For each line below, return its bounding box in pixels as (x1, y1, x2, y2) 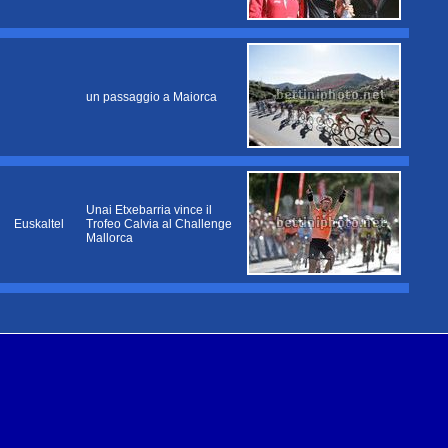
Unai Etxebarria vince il (86, 203, 212, 217)
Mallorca (86, 231, 133, 245)
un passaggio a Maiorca (86, 90, 217, 104)
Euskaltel (14, 217, 64, 231)
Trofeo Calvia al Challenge (86, 217, 232, 231)
